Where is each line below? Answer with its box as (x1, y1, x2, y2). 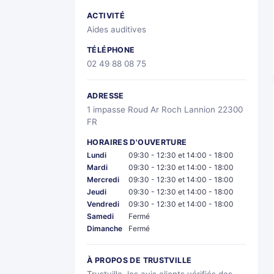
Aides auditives (87, 24, 146, 35)
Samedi (87, 212, 114, 221)
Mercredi (87, 175, 119, 185)
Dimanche (87, 224, 122, 234)
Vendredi (87, 199, 119, 209)
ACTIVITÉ (87, 11, 125, 21)
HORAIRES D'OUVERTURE (87, 138, 187, 147)
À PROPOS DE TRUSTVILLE (87, 256, 192, 265)
